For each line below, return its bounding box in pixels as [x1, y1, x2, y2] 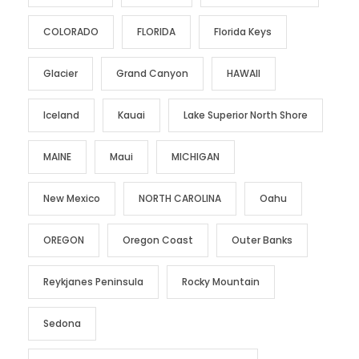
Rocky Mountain [182, 275, 260, 289]
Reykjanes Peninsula [43, 275, 143, 289]
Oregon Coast [123, 233, 193, 248]
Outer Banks [232, 233, 292, 248]
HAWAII [227, 67, 260, 81]
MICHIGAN [171, 150, 220, 164]
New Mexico [43, 192, 100, 206]
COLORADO [43, 25, 99, 39]
